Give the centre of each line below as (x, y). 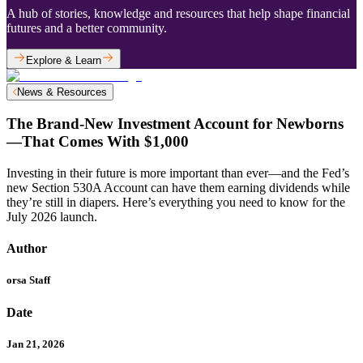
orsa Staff (28, 280)
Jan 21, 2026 (36, 344)
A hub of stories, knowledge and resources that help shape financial (178, 13)
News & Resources (62, 92)
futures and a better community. (87, 28)
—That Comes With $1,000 (98, 142)
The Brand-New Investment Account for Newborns (175, 124)
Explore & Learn (64, 60)
